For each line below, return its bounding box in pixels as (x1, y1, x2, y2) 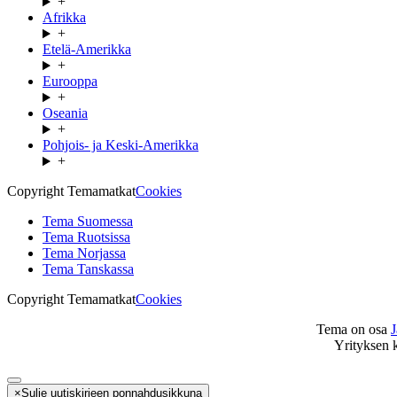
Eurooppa (43, 74, 97, 90)
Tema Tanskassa (43, 261, 134, 277)
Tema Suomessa (43, 214, 133, 230)
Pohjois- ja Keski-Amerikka (43, 137, 198, 153)
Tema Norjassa (43, 245, 126, 261)
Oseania (43, 105, 88, 121)
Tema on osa (316, 322, 391, 338)
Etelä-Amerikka (43, 42, 131, 58)
